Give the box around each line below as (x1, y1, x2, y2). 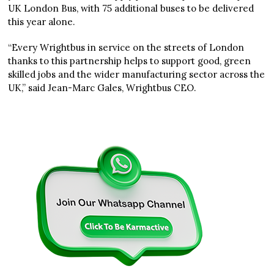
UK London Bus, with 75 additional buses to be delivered (8, 2, 254, 15)
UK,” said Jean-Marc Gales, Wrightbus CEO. (8, 82, 197, 94)
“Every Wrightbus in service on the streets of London (8, 42, 245, 54)
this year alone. (8, 16, 76, 28)
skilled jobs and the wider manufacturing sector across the (8, 68, 265, 81)
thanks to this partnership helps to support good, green (8, 55, 251, 67)
